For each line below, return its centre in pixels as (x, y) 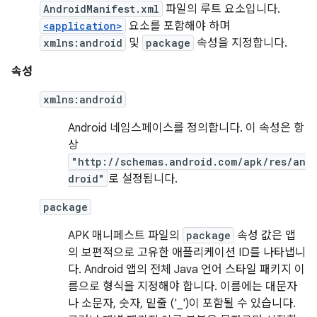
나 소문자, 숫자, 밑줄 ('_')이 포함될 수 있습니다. (182, 304)
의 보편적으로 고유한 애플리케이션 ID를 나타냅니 (187, 253)
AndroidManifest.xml (101, 9)
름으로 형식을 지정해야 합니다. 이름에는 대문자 (183, 287)
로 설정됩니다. (143, 179)
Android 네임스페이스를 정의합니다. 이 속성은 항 (186, 128)
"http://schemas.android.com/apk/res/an (189, 162)
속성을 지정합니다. (241, 43)
